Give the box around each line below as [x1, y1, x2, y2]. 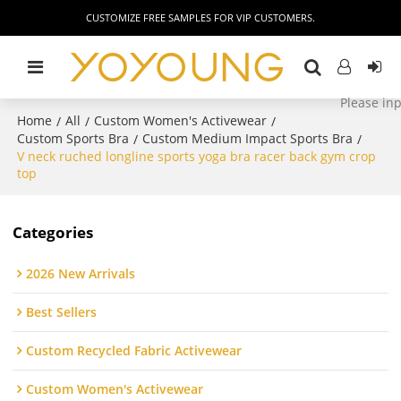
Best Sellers [26, 303, 98, 321]
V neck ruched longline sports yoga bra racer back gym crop [17, 148, 377, 165]
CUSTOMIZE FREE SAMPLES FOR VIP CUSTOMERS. [86, 11, 315, 24]
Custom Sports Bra [17, 130, 130, 147]
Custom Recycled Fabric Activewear [26, 342, 243, 360]
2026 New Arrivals [26, 265, 136, 283]
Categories [13, 221, 94, 243]
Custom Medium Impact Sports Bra [142, 130, 354, 147]
